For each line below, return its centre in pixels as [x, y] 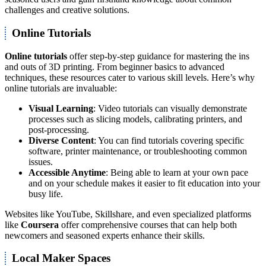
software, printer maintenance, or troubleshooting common [138, 151]
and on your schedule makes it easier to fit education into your [144, 183]
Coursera [40, 224]
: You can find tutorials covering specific [169, 140]
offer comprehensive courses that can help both [148, 224]
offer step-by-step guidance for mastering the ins [158, 56]
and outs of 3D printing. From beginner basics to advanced [115, 66]
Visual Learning [61, 108]
